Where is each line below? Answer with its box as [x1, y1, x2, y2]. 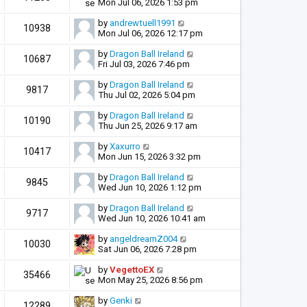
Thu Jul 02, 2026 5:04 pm [98, 89, 195, 100]
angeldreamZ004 [110, 233, 177, 244]
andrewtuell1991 [110, 17, 175, 28]
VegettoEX [110, 264, 154, 275]
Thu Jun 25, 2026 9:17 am [98, 120, 197, 131]
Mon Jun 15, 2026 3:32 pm [98, 151, 201, 162]
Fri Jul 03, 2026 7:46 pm [98, 58, 190, 69]
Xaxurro [110, 140, 140, 151]
